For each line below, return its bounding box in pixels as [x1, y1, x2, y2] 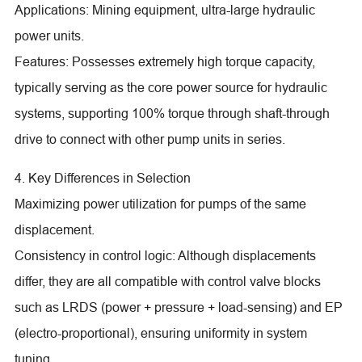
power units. [14, 27, 84, 43]
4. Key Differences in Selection [14, 170, 191, 185]
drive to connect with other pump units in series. [14, 131, 285, 146]
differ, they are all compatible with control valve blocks [14, 273, 321, 288]
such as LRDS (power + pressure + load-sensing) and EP [14, 299, 343, 314]
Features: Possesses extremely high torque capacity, [14, 53, 315, 69]
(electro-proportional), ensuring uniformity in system [14, 325, 307, 340]
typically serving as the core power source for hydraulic [14, 79, 327, 95]
